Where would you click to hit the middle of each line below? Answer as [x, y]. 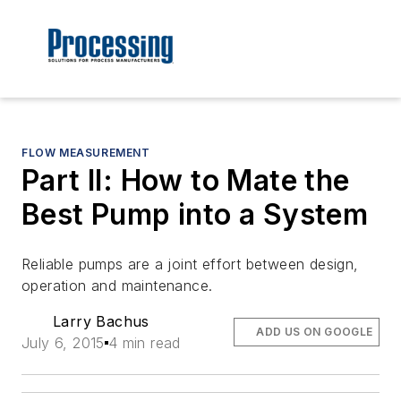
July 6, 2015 [63, 343]
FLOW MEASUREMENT [86, 153]
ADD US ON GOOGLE [315, 332]
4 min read [144, 343]
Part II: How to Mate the [186, 181]
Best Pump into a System [195, 215]
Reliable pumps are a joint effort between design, [190, 264]
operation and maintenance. [117, 286]
